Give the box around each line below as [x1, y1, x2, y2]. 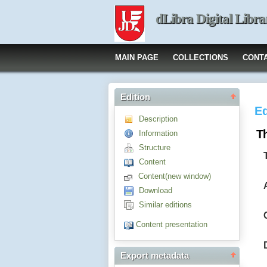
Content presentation [136, 220, 207, 229]
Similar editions [139, 200, 192, 209]
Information [139, 129, 178, 138]
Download [139, 186, 172, 195]
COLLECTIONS [173, 53, 228, 62]
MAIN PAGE [115, 53, 159, 62]
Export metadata [120, 251, 189, 261]
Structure [139, 143, 170, 152]
